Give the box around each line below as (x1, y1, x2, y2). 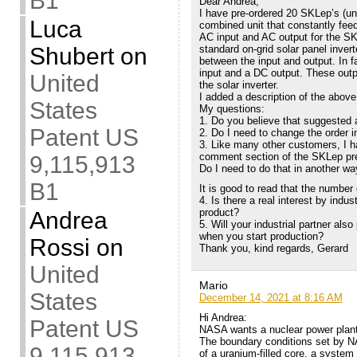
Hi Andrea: (198, 312, 247, 324)
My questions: (198, 103, 265, 116)
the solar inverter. (198, 79, 279, 92)
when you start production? (198, 230, 324, 243)
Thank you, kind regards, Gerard (198, 242, 348, 255)
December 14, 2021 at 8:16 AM (198, 292, 343, 304)
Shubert (29, 43, 114, 69)
